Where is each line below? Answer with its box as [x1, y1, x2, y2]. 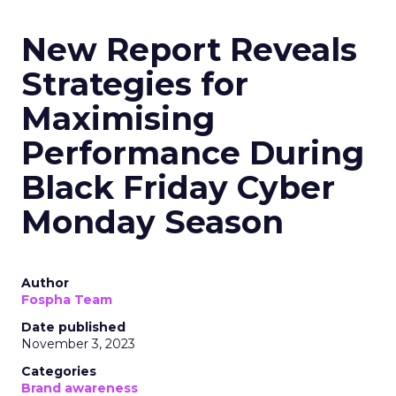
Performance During [21, 133, 364, 172]
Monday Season [21, 202, 284, 241]
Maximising [21, 99, 215, 138]
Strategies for [21, 65, 248, 103]
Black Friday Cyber [21, 168, 335, 207]
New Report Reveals [21, 30, 357, 69]
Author [21, 275, 69, 291]
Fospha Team [21, 292, 112, 308]
